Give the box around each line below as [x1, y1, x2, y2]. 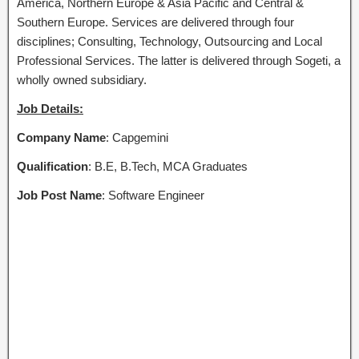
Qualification [17, 159, 88, 173]
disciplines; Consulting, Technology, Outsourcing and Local [17, 34, 322, 48]
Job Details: [17, 102, 83, 115]
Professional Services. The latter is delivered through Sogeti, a [17, 54, 341, 67]
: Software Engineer [102, 188, 204, 202]
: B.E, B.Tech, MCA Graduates [88, 159, 248, 173]
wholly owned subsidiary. [17, 73, 147, 87]
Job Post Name [17, 188, 102, 202]
